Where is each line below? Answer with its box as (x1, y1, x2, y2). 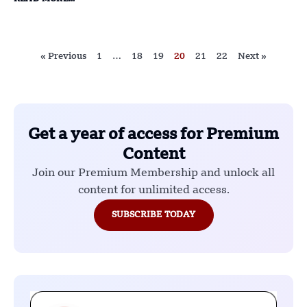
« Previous (40, 51, 86, 61)
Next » (238, 51, 267, 61)
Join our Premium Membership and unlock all (32, 167, 275, 179)
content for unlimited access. (77, 184, 230, 196)
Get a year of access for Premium (28, 127, 279, 143)
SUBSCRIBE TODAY (111, 210, 196, 219)
